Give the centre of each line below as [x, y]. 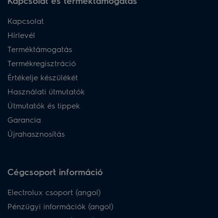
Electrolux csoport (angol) [54, 192]
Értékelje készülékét [43, 77]
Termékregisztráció [42, 63]
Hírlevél [21, 35]
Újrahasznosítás [36, 133]
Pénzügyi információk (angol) [60, 206]
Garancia [24, 119]
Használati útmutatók [46, 91]
